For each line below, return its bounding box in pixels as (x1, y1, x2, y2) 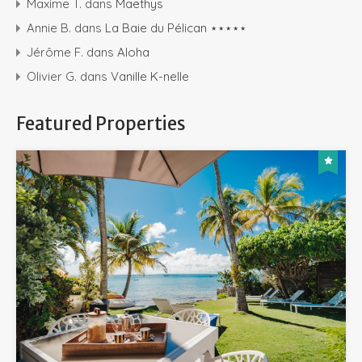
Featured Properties (16, 112, 186, 136)
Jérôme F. (27, 44, 83, 61)
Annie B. (27, 20, 71, 36)
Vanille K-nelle (111, 69, 189, 85)
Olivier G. (27, 69, 77, 85)
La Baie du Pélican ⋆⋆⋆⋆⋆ (105, 20, 246, 36)
